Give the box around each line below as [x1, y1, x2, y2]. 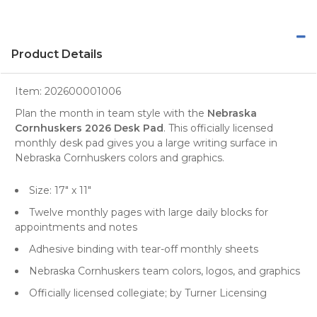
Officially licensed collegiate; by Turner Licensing [29, 286, 267, 299]
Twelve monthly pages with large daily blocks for [29, 205, 268, 219]
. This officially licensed [163, 121, 273, 134]
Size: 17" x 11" [29, 183, 91, 197]
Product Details [11, 47, 103, 61]
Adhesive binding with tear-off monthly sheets [29, 242, 258, 255]
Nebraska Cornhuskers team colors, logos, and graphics [29, 264, 300, 277]
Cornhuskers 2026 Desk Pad [15, 121, 163, 134]
